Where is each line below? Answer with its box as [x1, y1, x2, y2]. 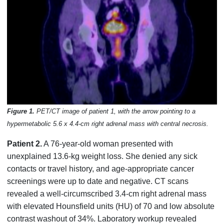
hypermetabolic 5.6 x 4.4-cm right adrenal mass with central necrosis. [7, 119, 209, 127]
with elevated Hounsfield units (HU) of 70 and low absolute [7, 201, 215, 210]
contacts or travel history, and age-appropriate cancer [7, 164, 194, 173]
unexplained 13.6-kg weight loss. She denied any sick [7, 151, 198, 160]
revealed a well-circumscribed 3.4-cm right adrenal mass [7, 189, 207, 198]
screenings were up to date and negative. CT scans [7, 176, 189, 185]
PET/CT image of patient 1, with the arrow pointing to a [34, 107, 196, 115]
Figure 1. [7, 107, 35, 115]
